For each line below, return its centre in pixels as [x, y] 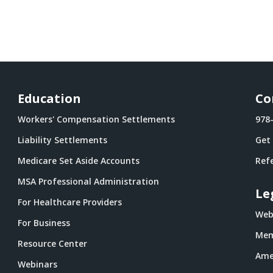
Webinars [38, 264]
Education [50, 98]
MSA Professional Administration [89, 181]
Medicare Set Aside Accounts [79, 161]
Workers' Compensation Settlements [97, 119]
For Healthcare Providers [70, 202]
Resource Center [53, 243]
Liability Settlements [63, 140]
